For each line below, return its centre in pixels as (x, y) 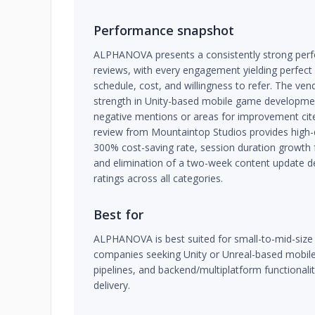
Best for (118, 214)
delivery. (112, 285)
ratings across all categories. (158, 178)
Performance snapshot (164, 30)
